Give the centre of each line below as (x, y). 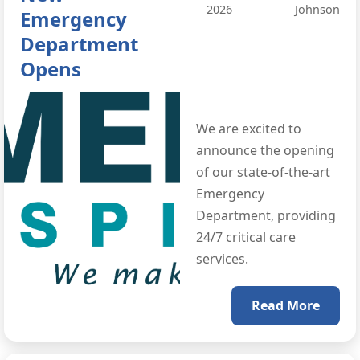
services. (222, 259)
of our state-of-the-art (263, 172)
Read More (286, 306)
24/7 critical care (246, 237)
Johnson (317, 10)
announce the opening (265, 151)
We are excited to (249, 129)
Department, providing (266, 216)
